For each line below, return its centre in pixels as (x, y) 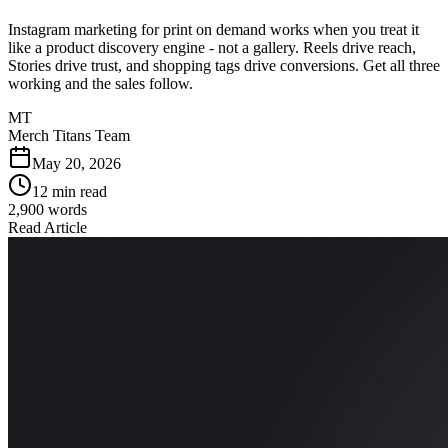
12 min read (69, 191)
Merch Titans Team (69, 135)
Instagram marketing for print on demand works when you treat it (213, 29)
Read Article (47, 227)
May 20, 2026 (76, 163)
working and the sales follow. (100, 83)
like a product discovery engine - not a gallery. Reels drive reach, (212, 47)
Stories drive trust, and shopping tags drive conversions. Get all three (224, 65)
